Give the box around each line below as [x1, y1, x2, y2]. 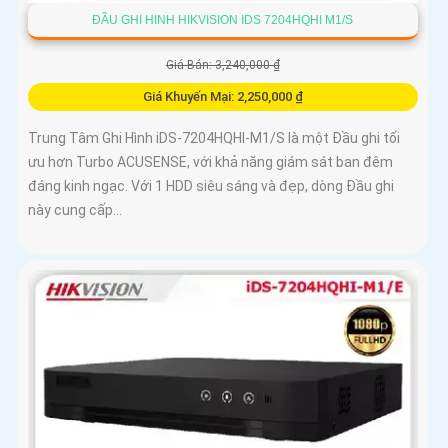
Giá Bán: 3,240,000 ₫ [165, 57, 280, 72]
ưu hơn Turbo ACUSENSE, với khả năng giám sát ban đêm [28, 153, 393, 170]
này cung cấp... [28, 201, 122, 218]
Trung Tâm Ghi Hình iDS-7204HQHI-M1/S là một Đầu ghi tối [28, 129, 400, 146]
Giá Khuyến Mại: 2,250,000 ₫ [142, 88, 303, 104]
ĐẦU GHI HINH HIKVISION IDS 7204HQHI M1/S [92, 12, 354, 27]
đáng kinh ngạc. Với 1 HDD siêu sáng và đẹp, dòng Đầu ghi [28, 177, 394, 194]
